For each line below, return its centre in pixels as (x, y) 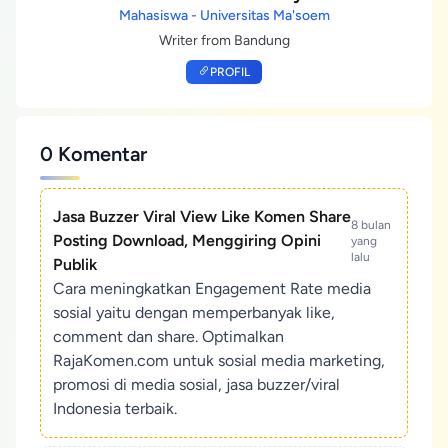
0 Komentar (93, 153)
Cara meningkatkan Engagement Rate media (212, 288)
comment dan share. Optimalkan (168, 336)
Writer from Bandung (224, 40)
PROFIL (230, 71)
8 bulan (371, 224)
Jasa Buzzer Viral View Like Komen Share (202, 216)
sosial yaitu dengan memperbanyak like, (194, 312)
